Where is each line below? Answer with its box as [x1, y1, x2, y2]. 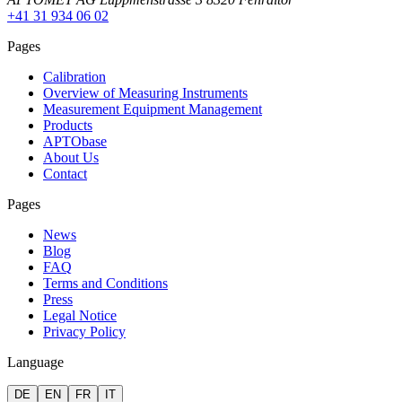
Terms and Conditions [43, 275, 168, 292]
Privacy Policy [43, 324, 126, 340]
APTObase [43, 134, 107, 150]
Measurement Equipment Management [43, 101, 262, 118]
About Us [43, 150, 99, 166]
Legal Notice [43, 308, 117, 324]
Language [7, 354, 64, 371]
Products [43, 118, 92, 134]
